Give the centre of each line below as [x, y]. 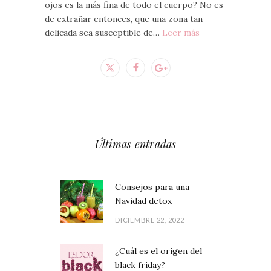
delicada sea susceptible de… [103, 33]
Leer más [181, 33]
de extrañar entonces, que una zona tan [124, 19]
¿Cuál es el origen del [158, 251]
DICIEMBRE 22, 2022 [150, 220]
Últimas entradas [135, 144]
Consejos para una [152, 187]
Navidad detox [143, 201]
